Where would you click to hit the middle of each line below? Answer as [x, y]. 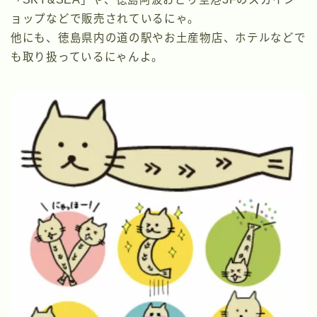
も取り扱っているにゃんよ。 [87, 57]
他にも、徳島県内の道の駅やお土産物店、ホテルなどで [158, 38]
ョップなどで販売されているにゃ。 [105, 18]
